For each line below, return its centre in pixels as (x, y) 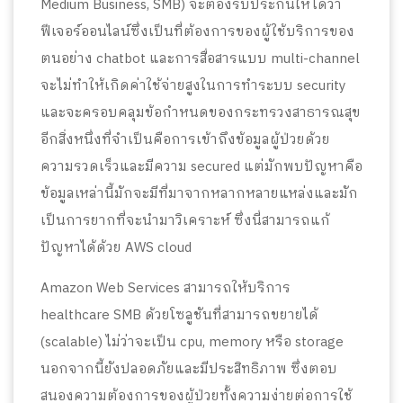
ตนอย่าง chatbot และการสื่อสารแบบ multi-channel (200, 58)
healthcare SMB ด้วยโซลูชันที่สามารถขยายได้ (179, 315)
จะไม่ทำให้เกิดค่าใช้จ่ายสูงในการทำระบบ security (193, 85)
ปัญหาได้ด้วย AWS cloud (116, 247)
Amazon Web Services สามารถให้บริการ (166, 288)
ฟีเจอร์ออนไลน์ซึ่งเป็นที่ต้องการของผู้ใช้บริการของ (197, 31)
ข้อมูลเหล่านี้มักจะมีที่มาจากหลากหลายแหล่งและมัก (199, 193)
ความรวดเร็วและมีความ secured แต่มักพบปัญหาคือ (201, 166)
